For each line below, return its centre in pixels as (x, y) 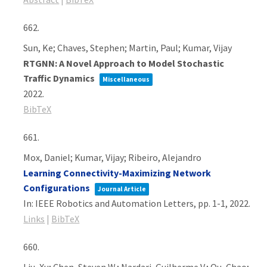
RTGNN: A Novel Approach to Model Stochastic (124, 63)
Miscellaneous (126, 79)
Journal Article (122, 189)
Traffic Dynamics (60, 78)
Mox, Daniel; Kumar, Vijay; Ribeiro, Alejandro (113, 157)
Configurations (57, 188)
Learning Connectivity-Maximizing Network (117, 173)
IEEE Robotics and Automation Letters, (117, 203)
